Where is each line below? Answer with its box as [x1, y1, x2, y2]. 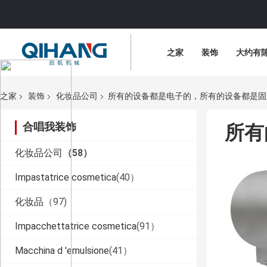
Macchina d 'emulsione [15, 245, 109, 257]
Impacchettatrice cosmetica [15, 221, 136, 232]
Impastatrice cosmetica [15, 172, 116, 184]
